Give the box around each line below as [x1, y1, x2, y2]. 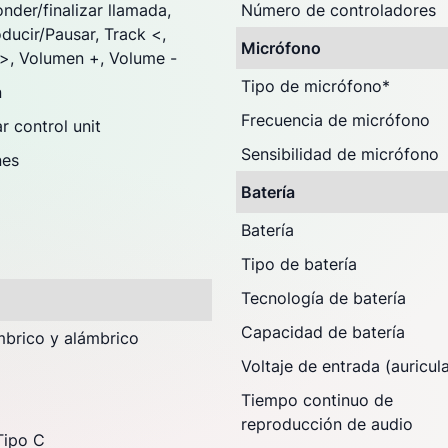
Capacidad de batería [241, 322, 405, 342]
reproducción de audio [241, 414, 413, 434]
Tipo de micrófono [241, 76, 382, 96]
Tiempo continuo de [241, 390, 393, 410]
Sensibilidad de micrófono [241, 144, 439, 164]
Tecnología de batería [241, 288, 406, 308]
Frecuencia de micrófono [241, 110, 430, 130]
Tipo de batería [241, 254, 357, 274]
